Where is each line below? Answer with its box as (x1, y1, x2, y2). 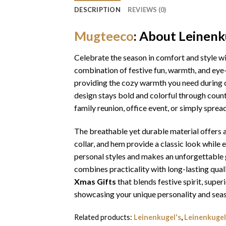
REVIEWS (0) (127, 6, 166, 14)
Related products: (74, 213, 134, 222)
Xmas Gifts (74, 176, 116, 186)
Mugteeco (74, 28, 134, 44)
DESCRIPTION (74, 6, 121, 14)
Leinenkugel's (134, 213, 181, 222)
